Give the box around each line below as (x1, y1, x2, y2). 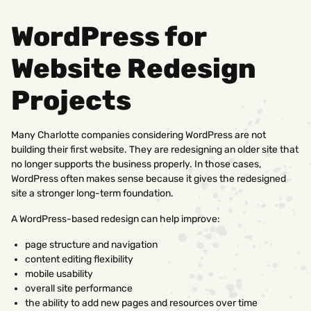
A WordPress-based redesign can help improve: (11, 212, 220, 225)
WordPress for (11, 20, 206, 53)
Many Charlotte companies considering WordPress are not (11, 128, 266, 141)
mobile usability (25, 267, 93, 280)
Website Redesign (11, 52, 256, 85)
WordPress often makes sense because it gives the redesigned (11, 172, 286, 185)
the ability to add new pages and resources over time (25, 296, 258, 309)
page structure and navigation (25, 238, 158, 251)
